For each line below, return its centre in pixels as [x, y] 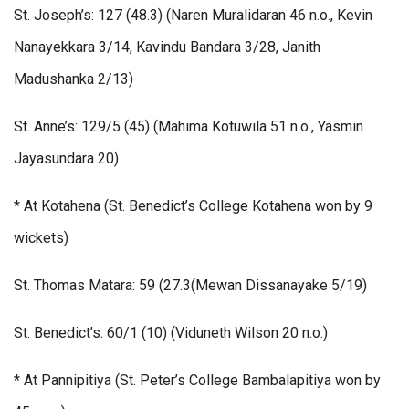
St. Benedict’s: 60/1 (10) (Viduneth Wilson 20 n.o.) [171, 333]
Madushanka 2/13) [73, 79]
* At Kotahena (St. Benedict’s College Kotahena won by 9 [193, 206]
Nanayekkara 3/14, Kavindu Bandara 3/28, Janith [167, 47]
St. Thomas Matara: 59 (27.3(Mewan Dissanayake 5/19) [190, 286]
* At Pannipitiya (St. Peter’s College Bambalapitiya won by [197, 381]
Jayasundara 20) [66, 159]
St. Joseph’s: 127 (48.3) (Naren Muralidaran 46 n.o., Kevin [193, 16]
